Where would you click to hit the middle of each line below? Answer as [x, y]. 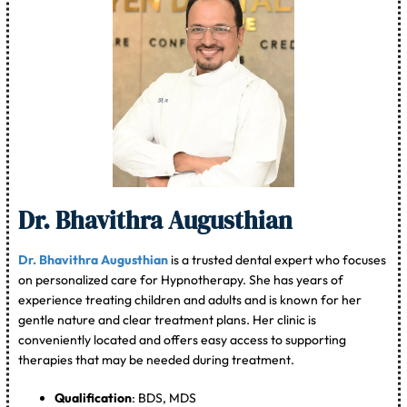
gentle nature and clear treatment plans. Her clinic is [168, 320]
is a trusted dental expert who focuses [278, 260]
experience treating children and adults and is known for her [190, 300]
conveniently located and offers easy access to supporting [183, 340]
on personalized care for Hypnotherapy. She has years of [181, 280]
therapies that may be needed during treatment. [157, 360]
